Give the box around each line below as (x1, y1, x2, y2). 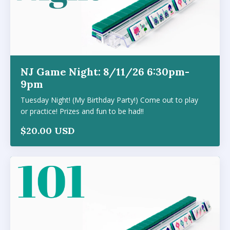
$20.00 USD (21, 124, 74, 137)
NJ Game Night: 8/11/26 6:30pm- (21, 65, 189, 78)
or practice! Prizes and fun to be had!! (21, 106, 144, 116)
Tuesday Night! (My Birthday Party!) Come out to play (21, 94, 198, 105)
